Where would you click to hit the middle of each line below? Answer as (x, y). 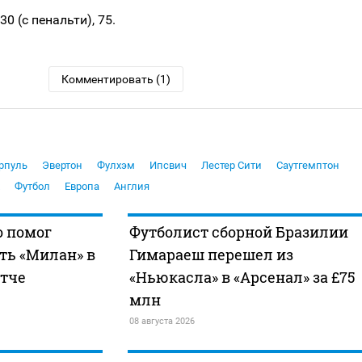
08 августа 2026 (162, 322)
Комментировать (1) (116, 80)
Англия (132, 187)
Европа (82, 187)
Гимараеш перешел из (211, 255)
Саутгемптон (308, 166)
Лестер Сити (232, 166)
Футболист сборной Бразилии (238, 232)
